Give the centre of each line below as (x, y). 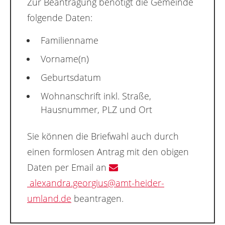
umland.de (49, 198)
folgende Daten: (60, 18)
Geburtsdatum (71, 78)
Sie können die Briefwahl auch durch (103, 136)
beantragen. (97, 198)
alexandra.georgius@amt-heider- (96, 183)
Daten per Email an (68, 167)
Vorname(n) (65, 59)
